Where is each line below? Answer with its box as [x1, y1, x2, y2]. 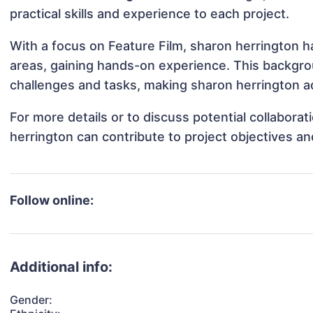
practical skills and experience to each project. [10, 6, 290, 22]
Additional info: [10, 259, 113, 276]
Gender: [10, 293, 53, 307]
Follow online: [10, 193, 94, 208]
